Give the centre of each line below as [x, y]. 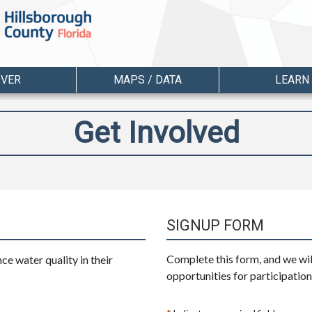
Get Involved [156, 133]
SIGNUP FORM [215, 225]
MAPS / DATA [148, 80]
